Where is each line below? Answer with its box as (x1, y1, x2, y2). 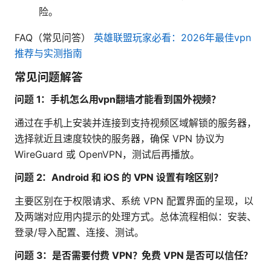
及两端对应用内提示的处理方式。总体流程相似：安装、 (15, 211, 256, 223)
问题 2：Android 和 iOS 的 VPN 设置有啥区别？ (15, 171, 223, 184)
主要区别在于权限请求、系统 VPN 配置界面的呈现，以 (15, 195, 253, 207)
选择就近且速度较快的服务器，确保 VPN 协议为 (15, 132, 224, 145)
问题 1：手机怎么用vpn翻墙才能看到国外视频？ (15, 93, 221, 106)
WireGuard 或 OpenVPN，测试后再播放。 (15, 148, 200, 161)
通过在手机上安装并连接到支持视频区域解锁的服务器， (15, 117, 256, 129)
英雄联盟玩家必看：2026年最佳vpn (94, 31, 251, 44)
